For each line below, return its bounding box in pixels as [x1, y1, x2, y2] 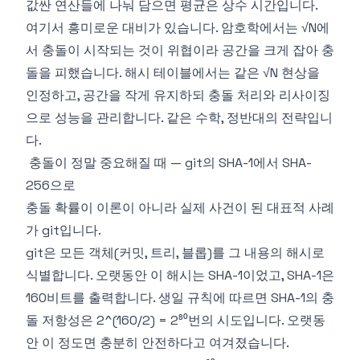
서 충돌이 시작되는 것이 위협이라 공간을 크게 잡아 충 [26, 42, 334, 59]
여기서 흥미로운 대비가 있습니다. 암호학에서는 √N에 [26, 19, 329, 36]
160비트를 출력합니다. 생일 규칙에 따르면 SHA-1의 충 [26, 289, 334, 306]
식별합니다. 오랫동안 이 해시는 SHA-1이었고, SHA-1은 [26, 267, 334, 284]
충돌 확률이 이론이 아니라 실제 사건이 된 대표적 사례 [26, 199, 334, 216]
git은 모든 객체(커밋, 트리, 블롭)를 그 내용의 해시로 [26, 244, 325, 261]
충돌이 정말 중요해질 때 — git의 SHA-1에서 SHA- [29, 154, 312, 171]
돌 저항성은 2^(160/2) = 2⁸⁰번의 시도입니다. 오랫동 [26, 312, 325, 329]
